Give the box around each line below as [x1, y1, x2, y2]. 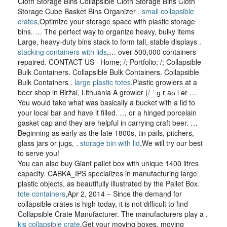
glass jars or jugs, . [18, 138, 80, 148]
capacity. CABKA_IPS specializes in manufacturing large [18, 168, 197, 178]
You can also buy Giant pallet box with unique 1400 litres [18, 158, 199, 168]
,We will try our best [140, 138, 203, 148]
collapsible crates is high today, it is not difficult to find [18, 199, 188, 209]
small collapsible [142, 6, 194, 16]
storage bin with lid [80, 138, 140, 148]
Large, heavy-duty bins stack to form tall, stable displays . [18, 36, 201, 47]
